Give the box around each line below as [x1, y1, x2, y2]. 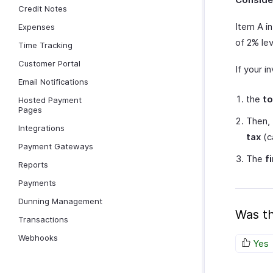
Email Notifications [18, 77, 88, 87]
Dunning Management [18, 196, 102, 206]
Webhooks [18, 233, 58, 243]
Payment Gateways [18, 141, 93, 151]
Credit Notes [18, 4, 67, 13]
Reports [18, 160, 48, 169]
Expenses [18, 22, 55, 32]
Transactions [18, 214, 68, 224]
